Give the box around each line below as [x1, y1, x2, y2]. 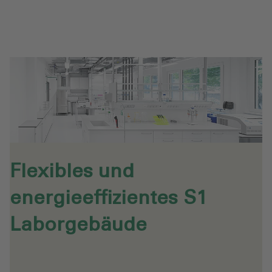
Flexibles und [10, 162, 134, 182]
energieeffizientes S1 [10, 189, 207, 209]
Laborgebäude [10, 216, 147, 236]
